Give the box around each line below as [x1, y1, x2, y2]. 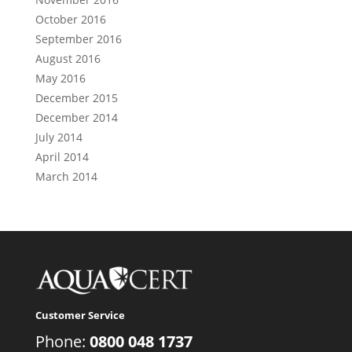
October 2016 [35, 12, 106, 27]
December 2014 [35, 110, 118, 125]
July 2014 [35, 130, 82, 145]
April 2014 [35, 149, 89, 164]
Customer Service [35, 308, 125, 322]
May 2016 [35, 71, 86, 86]
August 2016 [35, 51, 101, 66]
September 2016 [35, 31, 122, 46]
